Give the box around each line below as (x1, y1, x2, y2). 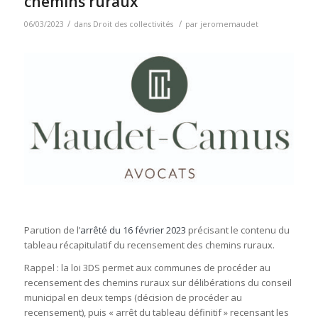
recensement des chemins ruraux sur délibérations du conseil (23, 276, 292, 290)
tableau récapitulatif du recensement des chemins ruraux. (23, 238, 275, 252)
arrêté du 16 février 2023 (79, 224, 186, 237)
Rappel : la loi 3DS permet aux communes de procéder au (23, 261, 270, 275)
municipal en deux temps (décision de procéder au (23, 291, 242, 305)
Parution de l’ (23, 224, 80, 237)
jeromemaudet (199, 19, 258, 30)
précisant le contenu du (185, 224, 290, 237)
